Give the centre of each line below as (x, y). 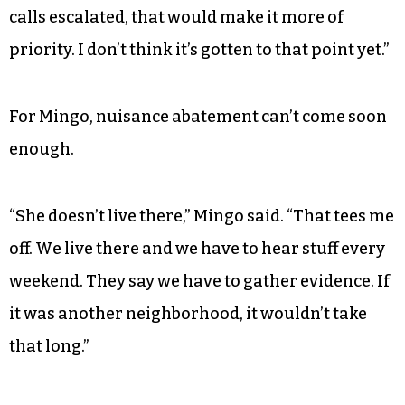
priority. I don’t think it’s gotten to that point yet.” (199, 49)
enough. (42, 149)
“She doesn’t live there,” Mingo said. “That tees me (202, 216)
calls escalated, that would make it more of (176, 17)
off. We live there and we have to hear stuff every (197, 248)
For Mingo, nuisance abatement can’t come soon (198, 116)
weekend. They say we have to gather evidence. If (199, 281)
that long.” (49, 346)
